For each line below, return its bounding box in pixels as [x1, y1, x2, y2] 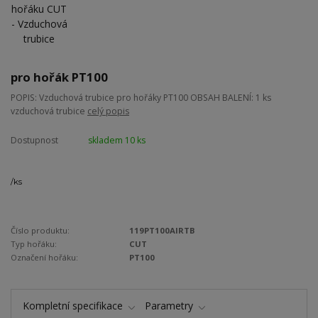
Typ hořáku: [11, 238, 57, 250]
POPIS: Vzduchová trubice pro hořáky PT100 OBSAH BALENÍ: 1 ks [11, 92, 271, 104]
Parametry [145, 299, 193, 313]
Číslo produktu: [11, 225, 70, 236]
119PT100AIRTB [129, 225, 196, 236]
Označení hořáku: [11, 252, 78, 263]
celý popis [87, 105, 129, 117]
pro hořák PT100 [11, 69, 108, 86]
